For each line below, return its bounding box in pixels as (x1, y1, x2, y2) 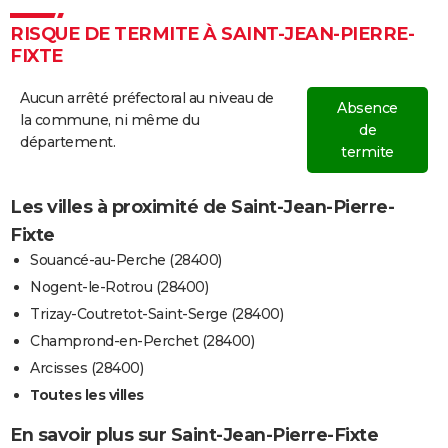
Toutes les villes (30, 386, 144, 405)
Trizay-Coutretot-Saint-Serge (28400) (30, 305, 283, 324)
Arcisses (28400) (30, 359, 143, 378)
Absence (337, 99, 398, 118)
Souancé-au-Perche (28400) (30, 251, 222, 270)
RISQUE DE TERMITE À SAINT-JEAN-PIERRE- (10, 23, 414, 46)
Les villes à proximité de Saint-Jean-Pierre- (10, 196, 394, 219)
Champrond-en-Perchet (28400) (30, 332, 254, 351)
